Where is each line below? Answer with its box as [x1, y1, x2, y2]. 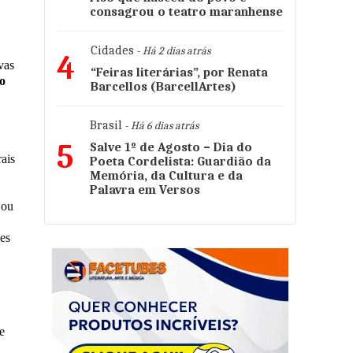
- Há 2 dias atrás [134, 44, 210, 58]
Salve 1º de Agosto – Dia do [90, 140, 252, 154]
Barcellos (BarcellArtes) [91, 80, 236, 94]
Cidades [91, 43, 134, 58]
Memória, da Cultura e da [90, 169, 243, 183]
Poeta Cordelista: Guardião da [90, 154, 271, 169]
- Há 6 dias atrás [122, 119, 199, 132]
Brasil [90, 118, 122, 132]
